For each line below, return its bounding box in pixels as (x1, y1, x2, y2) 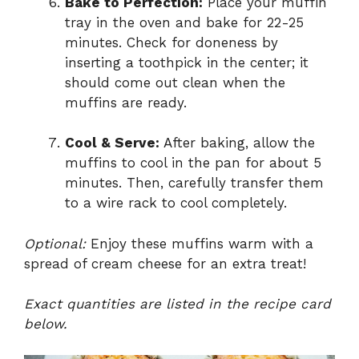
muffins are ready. (65, 94, 187, 111)
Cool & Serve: (65, 135, 159, 151)
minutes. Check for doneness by (65, 34, 278, 50)
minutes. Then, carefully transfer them (65, 175, 324, 192)
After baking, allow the (159, 135, 315, 151)
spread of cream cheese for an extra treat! (24, 255, 306, 272)
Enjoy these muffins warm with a (86, 235, 313, 252)
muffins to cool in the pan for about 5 (65, 155, 321, 171)
